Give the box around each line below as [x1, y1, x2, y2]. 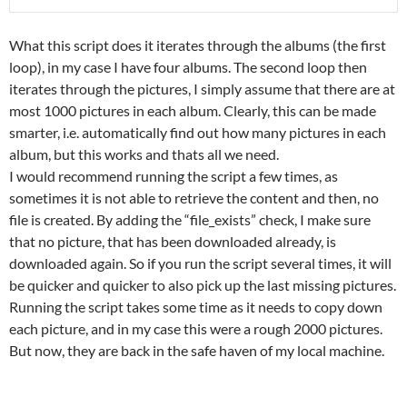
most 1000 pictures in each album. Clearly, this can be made [9, 101, 376, 119]
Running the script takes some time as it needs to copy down [9, 297, 382, 315]
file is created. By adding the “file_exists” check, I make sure [9, 210, 371, 228]
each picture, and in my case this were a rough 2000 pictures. [9, 319, 382, 337]
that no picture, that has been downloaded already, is [9, 232, 336, 250]
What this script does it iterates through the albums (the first [9, 35, 386, 54]
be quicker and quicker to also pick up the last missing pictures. [9, 275, 396, 293]
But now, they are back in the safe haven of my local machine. [9, 341, 384, 359]
